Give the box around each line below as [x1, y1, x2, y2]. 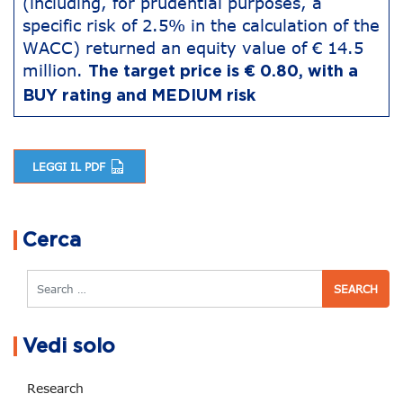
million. [22, 60, 88, 80]
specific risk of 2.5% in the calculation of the [22, 15, 380, 35]
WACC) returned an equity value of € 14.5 [22, 38, 363, 58]
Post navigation [27, 204, 237, 231]
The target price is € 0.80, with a [88, 64, 358, 80]
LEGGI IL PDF [32, 160, 109, 173]
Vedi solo [22, 336, 115, 356]
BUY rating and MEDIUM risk [22, 88, 255, 104]
